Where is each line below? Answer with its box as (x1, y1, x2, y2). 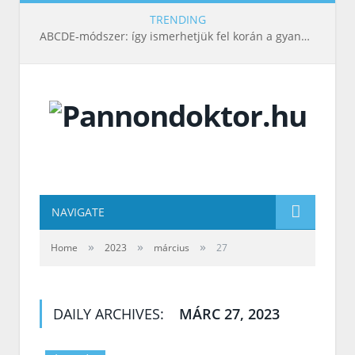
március (154, 241, 189, 255)
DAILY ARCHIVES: (53, 304, 168, 324)
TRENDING (149, 12, 206, 27)
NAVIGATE (52, 204, 105, 220)
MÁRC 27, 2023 (179, 304, 280, 324)
